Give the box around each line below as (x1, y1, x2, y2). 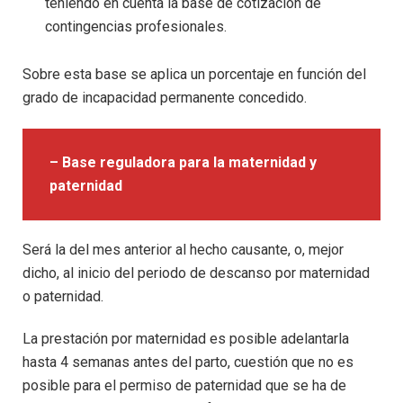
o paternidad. (22, 288, 103, 306)
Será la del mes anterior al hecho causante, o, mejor (22, 241, 344, 259)
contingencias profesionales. (45, 18, 227, 36)
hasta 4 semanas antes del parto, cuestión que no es (22, 354, 354, 372)
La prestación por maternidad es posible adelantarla (22, 330, 349, 348)
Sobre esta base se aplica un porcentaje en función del (22, 65, 366, 83)
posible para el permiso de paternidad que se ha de (22, 377, 346, 395)
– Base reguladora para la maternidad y (49, 153, 317, 171)
